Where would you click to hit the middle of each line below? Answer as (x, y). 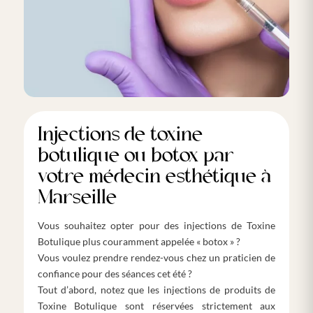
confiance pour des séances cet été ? (115, 273)
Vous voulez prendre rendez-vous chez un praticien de (156, 257)
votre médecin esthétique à (154, 177)
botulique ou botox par (135, 156)
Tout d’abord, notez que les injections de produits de (156, 289)
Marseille (77, 198)
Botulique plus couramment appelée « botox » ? (139, 241)
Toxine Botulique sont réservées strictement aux (156, 305)
